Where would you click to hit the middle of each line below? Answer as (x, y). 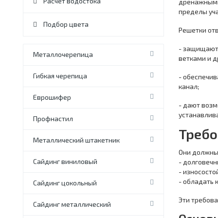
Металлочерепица (63, 54)
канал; (189, 86)
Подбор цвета (65, 24)
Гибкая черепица (60, 76)
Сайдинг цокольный (65, 183)
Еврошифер (52, 97)
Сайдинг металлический (72, 204)
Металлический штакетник (76, 140)
